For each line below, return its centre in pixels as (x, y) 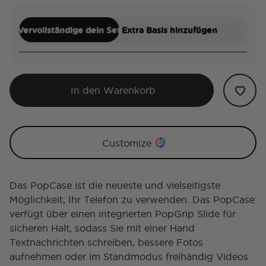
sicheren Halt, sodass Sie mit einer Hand (102, 228)
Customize (126, 143)
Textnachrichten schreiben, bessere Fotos (106, 243)
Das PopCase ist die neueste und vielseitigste (115, 186)
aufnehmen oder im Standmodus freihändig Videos (129, 257)
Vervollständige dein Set (69, 30)
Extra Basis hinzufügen (169, 30)
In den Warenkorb (113, 91)
